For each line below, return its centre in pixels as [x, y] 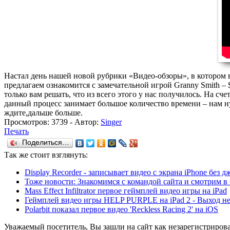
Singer [111, 122]
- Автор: [84, 122]
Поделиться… [46, 142]
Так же [17, 155]
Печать [16, 131]
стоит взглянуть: [59, 155]
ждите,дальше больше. [43, 112]
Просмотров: [28, 122]
